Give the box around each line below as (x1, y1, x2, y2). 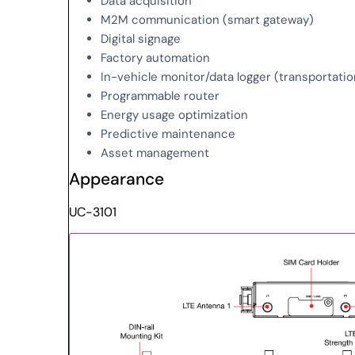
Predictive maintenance (101, 125, 236, 142)
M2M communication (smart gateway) (101, 11, 315, 28)
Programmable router (101, 87, 220, 104)
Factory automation (101, 49, 211, 66)
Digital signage (101, 30, 181, 47)
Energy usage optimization (101, 106, 249, 123)
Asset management (101, 144, 210, 161)
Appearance (69, 167, 165, 190)
